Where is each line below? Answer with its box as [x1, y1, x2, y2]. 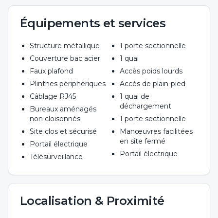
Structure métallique [30, 41, 100, 50]
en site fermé [120, 137, 165, 145]
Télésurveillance [30, 152, 83, 161]
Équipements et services [20, 16, 166, 30]
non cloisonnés [30, 114, 80, 123]
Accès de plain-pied [120, 79, 185, 88]
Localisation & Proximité [20, 194, 164, 208]
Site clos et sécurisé [30, 127, 97, 136]
